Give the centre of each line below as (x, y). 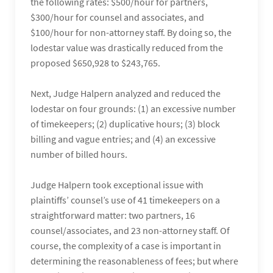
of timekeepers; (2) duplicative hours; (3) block (125, 124)
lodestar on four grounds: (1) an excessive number (133, 108)
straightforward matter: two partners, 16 (113, 215)
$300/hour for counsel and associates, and (117, 17)
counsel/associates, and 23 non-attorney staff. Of (130, 230)
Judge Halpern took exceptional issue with (117, 185)
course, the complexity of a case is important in (126, 246)
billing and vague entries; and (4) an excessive (123, 139)
